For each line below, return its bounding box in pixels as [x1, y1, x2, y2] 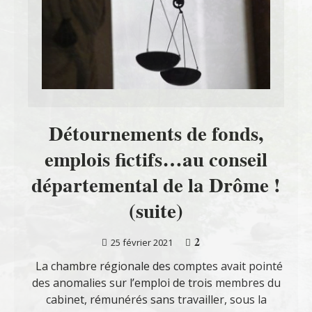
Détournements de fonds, [49, 120, 263, 148]
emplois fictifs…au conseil [45, 146, 267, 174]
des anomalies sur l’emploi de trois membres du [31, 275, 281, 291]
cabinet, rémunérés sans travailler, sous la [45, 292, 267, 308]
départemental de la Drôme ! [31, 171, 281, 200]
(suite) [129, 197, 183, 226]
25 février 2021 [111, 236, 173, 249]
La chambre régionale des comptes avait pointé [29, 258, 283, 274]
